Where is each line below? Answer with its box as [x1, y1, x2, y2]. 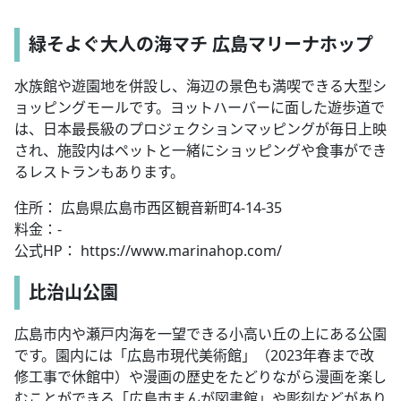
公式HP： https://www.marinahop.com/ [14, 241, 282, 261]
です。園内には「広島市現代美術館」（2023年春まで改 [14, 346, 374, 366]
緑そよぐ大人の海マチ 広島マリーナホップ [29, 32, 373, 57]
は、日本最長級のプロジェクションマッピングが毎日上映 [14, 119, 387, 140]
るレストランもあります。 [14, 162, 184, 183]
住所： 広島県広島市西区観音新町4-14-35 [14, 198, 282, 218]
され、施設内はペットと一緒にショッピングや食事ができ [14, 141, 387, 161]
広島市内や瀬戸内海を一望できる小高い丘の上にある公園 [14, 324, 387, 345]
